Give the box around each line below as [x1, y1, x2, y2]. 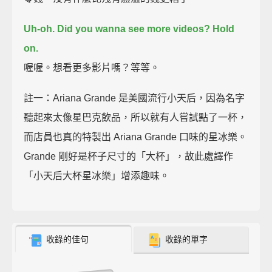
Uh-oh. [24, 23, 55, 34]
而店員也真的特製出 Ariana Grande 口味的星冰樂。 [24, 131, 248, 142]
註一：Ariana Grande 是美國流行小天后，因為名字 [24, 92, 245, 103]
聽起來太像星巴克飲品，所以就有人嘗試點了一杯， [24, 112, 248, 123]
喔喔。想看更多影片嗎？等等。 [24, 62, 160, 73]
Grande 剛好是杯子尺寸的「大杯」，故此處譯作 [24, 151, 234, 161]
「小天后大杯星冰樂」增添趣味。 [24, 170, 170, 181]
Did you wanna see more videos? [57, 23, 211, 34]
